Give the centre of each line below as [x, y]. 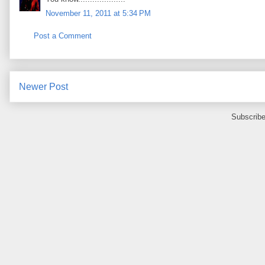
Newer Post [43, 87]
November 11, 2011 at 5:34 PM [98, 14]
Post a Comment [63, 35]
